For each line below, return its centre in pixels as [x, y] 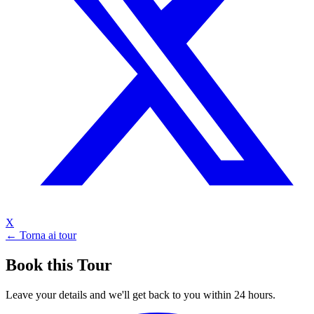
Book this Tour [59, 265]
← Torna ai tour [41, 235]
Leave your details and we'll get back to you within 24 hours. [141, 294]
